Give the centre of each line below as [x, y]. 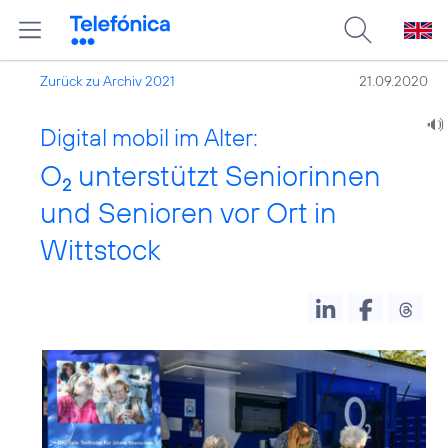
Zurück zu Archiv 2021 [107, 81]
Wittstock [100, 249]
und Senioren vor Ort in [188, 212]
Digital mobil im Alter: [149, 137]
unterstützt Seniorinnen [226, 175]
